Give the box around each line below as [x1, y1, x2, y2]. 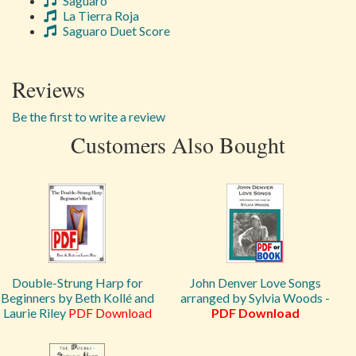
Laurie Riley [2, 305, 68, 320]
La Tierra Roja [60, 8, 139, 23]
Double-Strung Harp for [11, 275, 143, 290]
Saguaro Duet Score [60, 23, 170, 38]
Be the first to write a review [12, 109, 165, 124]
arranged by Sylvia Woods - [180, 290, 330, 305]
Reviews [12, 74, 85, 104]
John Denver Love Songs [189, 275, 321, 290]
